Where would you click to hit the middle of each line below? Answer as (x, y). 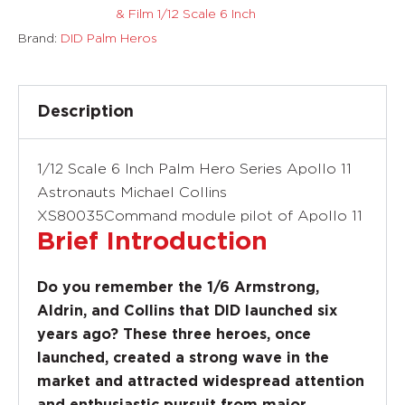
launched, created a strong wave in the (183, 358)
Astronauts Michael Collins (132, 192)
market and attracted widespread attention (201, 381)
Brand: (39, 37)
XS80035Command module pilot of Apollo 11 (200, 215)
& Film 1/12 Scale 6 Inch (186, 13)
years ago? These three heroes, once (174, 334)
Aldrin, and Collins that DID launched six (187, 311)
